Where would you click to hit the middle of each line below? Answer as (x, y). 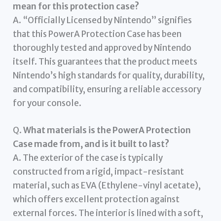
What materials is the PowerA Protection (107, 130)
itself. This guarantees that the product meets (105, 61)
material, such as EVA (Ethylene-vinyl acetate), (107, 185)
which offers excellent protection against (96, 199)
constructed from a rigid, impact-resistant (99, 171)
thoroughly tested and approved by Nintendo (102, 48)
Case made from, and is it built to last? (91, 144)
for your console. (47, 103)
